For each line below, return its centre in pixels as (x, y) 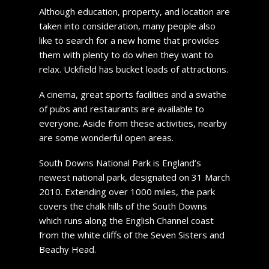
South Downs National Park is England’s (120, 162)
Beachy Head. (67, 249)
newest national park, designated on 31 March (134, 177)
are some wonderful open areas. (106, 137)
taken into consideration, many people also (127, 26)
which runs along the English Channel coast (126, 220)
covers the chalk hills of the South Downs (123, 206)
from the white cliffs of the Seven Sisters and (131, 234)
